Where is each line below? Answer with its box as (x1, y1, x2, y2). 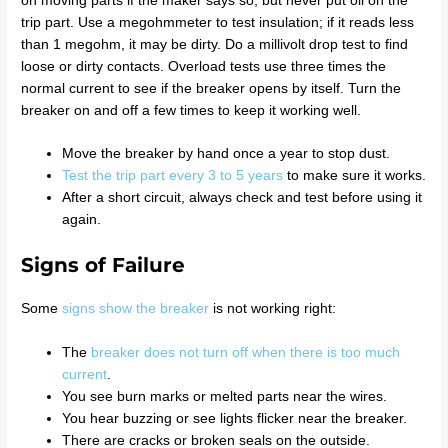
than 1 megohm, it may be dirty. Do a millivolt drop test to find (21, 36, 409, 52)
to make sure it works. (283, 168, 427, 184)
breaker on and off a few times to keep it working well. (21, 102, 362, 118)
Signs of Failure (21, 252, 186, 277)
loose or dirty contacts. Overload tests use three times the (21, 58, 387, 74)
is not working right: (209, 300, 337, 316)
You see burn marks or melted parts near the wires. (62, 388, 388, 404)
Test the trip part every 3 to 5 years (62, 168, 284, 184)
